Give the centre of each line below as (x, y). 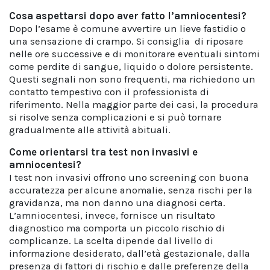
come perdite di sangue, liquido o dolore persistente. (131, 67)
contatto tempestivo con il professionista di (109, 92)
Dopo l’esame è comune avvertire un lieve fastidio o (127, 29)
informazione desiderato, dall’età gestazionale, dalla (130, 253)
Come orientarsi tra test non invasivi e (103, 152)
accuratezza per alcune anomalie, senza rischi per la (131, 190)
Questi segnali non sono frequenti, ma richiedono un (132, 79)
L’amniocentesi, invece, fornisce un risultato (112, 215)
